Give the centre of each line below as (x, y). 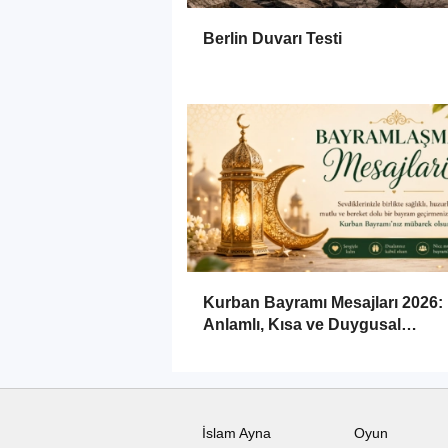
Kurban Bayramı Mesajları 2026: (323, 303)
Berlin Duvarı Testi (272, 39)
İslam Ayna (236, 434)
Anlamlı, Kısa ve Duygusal (302, 325)
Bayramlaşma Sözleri (283, 347)
